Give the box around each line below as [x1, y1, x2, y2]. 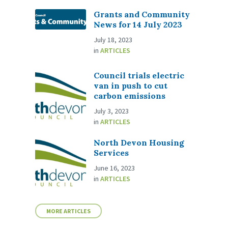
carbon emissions [94, 91, 166, 101]
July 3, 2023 [94, 106, 129, 116]
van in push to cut [94, 80, 168, 91]
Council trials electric [94, 70, 185, 81]
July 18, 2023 [94, 35, 133, 45]
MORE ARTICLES [46, 207, 91, 215]
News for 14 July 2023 [94, 19, 183, 30]
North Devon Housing [94, 137, 185, 148]
